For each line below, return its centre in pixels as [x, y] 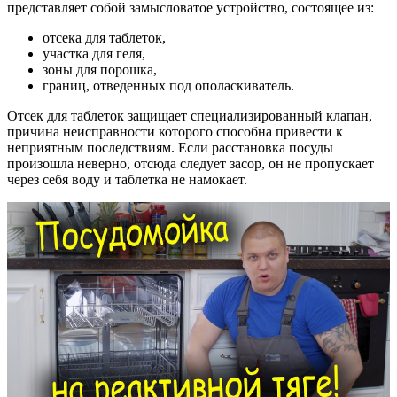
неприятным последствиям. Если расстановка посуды [170, 148]
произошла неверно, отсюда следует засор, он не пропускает [191, 164]
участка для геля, [94, 54]
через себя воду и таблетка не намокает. [127, 180]
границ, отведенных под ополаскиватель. [168, 86]
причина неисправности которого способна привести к [175, 132]
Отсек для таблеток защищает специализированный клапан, [190, 116]
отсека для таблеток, [104, 38]
